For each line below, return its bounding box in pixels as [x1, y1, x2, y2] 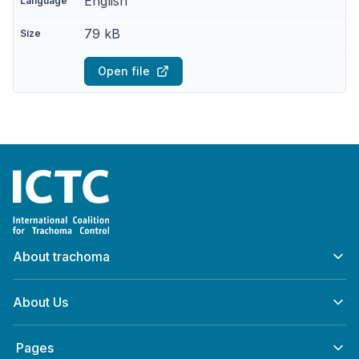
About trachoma [13, 248, 110, 264]
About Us [13, 294, 68, 310]
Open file [98, 64, 150, 78]
